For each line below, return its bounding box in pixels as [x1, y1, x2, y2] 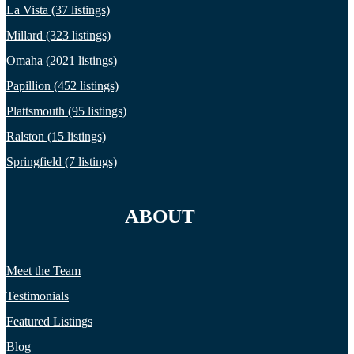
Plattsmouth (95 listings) [6, 104, 126, 118]
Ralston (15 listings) [6, 129, 106, 143]
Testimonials [6, 288, 69, 303]
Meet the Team [6, 263, 81, 277]
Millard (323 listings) [6, 28, 111, 42]
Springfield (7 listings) [6, 154, 117, 168]
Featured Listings [6, 314, 92, 328]
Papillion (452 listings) [6, 78, 119, 92]
